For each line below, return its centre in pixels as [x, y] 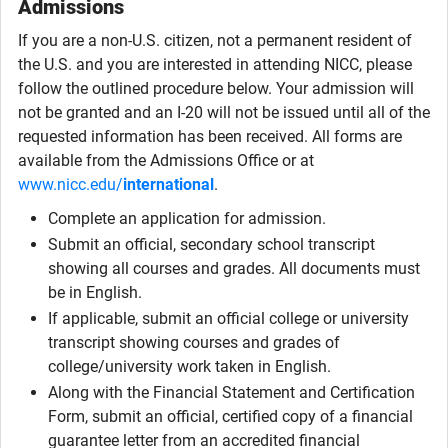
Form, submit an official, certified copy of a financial [230, 416]
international [168, 184]
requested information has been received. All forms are [210, 136]
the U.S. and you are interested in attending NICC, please [215, 64]
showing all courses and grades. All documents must [234, 268]
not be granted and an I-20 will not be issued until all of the [224, 112]
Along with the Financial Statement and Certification [231, 392]
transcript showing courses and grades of [194, 342]
